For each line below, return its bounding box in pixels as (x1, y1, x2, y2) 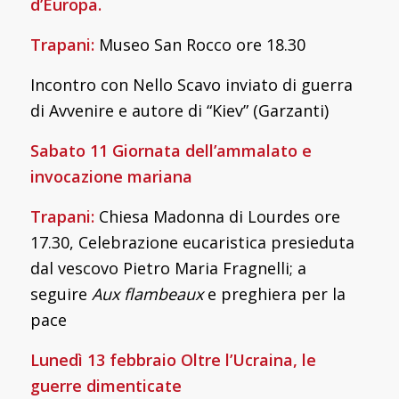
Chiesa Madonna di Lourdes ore (94, 205, 340, 227)
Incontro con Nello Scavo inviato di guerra (29, 73, 353, 95)
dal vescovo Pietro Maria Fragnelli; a (29, 256, 306, 279)
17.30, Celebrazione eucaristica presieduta (29, 231, 354, 253)
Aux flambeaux (91, 282, 203, 305)
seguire (29, 282, 92, 305)
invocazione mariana (29, 165, 192, 187)
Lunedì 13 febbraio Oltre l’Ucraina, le (29, 348, 316, 370)
